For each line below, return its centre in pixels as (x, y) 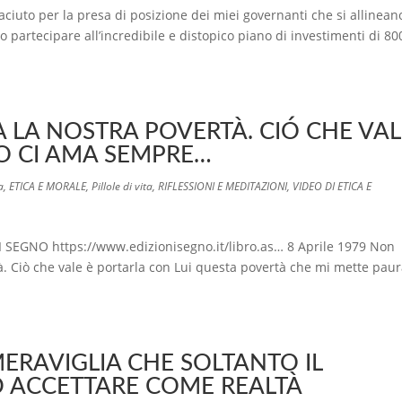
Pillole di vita (122, 186)
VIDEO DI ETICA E (332, 186)
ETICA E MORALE (48, 186)
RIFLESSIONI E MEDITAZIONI (223, 186)
